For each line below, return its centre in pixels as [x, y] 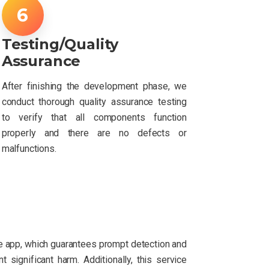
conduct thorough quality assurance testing [94, 101]
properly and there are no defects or [94, 133]
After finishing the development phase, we [94, 86]
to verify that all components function [94, 117]
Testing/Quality [60, 44]
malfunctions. [29, 148]
